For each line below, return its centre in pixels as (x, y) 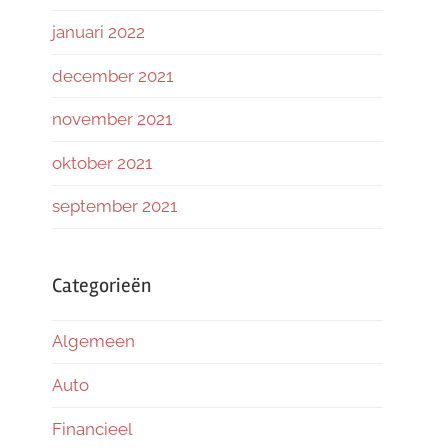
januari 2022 (98, 31)
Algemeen (93, 341)
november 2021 (112, 119)
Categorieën (101, 285)
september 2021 (114, 206)
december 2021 (112, 75)
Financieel (92, 428)
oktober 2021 (102, 162)
